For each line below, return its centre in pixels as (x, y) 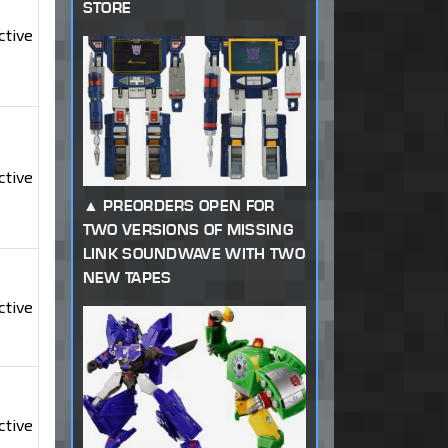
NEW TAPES (127, 278)
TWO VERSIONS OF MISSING (187, 230)
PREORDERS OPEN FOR (188, 206)
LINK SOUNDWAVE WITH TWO (193, 254)
